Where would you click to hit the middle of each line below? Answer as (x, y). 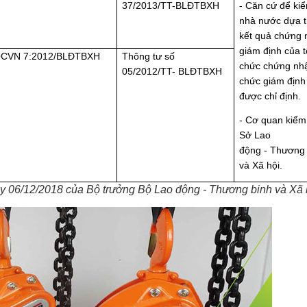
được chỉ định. (270, 96)
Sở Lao (255, 135)
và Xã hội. (261, 165)
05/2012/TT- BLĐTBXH (172, 72)
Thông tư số (149, 57)
